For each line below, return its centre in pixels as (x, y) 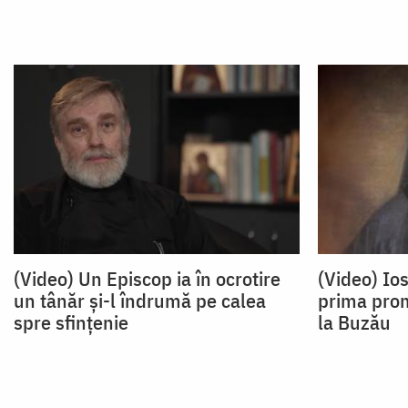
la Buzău (354, 322)
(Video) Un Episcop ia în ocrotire (147, 279)
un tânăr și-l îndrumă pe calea (140, 301)
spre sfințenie (71, 322)
